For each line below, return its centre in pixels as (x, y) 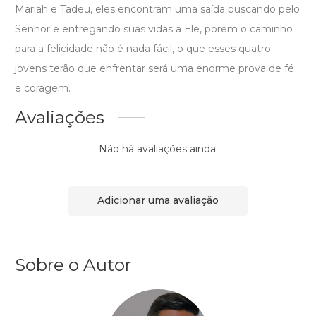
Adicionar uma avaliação (158, 201)
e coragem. (43, 88)
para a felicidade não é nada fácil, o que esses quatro (143, 48)
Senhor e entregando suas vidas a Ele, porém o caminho (154, 29)
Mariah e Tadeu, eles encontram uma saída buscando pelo (157, 9)
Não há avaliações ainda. (158, 148)
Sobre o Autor (73, 264)
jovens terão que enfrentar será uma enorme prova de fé (154, 68)
